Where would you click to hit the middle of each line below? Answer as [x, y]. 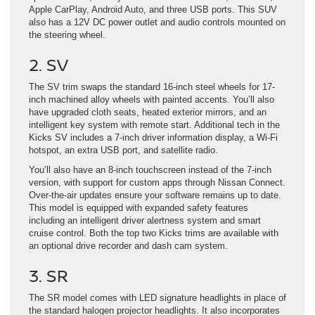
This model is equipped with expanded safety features [139, 207]
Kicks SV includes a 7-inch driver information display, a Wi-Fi [153, 137]
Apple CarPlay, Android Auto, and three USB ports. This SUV [153, 9]
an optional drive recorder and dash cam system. [128, 245]
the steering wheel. [67, 34]
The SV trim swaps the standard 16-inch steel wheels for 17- [152, 86]
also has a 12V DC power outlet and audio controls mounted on [157, 22]
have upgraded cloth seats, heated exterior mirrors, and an [148, 112]
